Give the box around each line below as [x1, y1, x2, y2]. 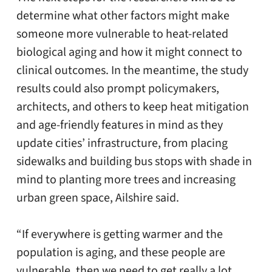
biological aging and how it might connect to [16, 44, 242, 61]
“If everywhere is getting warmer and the [16, 226, 223, 243]
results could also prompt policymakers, [16, 80, 219, 98]
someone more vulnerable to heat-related [16, 25, 228, 43]
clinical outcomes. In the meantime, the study [16, 62, 248, 80]
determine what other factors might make [16, 7, 229, 25]
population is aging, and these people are [16, 244, 225, 262]
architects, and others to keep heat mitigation [16, 98, 249, 116]
